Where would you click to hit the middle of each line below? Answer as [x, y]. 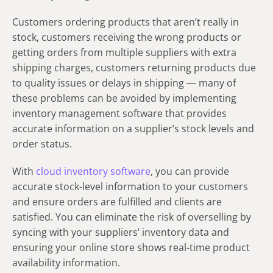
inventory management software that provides [119, 113]
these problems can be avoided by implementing [124, 98]
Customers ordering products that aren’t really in [126, 22]
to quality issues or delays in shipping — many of [124, 83]
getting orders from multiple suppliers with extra [124, 52]
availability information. [66, 262]
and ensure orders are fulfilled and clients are [117, 201]
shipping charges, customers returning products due [134, 67]
